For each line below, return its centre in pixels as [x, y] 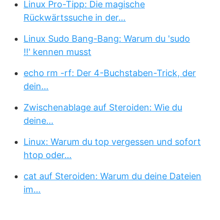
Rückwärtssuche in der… [75, 17]
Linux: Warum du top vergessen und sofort [112, 142]
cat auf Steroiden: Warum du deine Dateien [112, 176]
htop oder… [48, 155]
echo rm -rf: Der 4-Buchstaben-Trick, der [110, 73]
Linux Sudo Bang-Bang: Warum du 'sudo [107, 39]
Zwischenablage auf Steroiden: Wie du [103, 107]
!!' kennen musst [57, 52]
